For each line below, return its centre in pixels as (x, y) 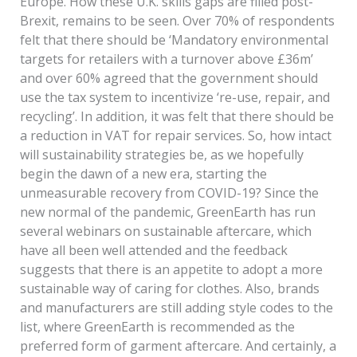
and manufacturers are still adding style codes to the (176, 307)
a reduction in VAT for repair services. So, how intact (175, 135)
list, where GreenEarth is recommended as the (157, 326)
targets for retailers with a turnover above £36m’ (166, 59)
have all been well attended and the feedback (153, 250)
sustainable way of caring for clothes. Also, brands (169, 288)
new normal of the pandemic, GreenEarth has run (167, 212)
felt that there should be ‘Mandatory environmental (174, 39)
